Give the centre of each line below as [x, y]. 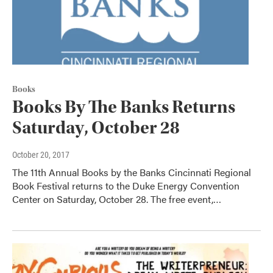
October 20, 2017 [41, 155]
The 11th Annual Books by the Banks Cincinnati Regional [132, 172]
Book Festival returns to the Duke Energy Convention [126, 186]
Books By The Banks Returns [124, 107]
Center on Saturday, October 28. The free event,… [117, 199]
